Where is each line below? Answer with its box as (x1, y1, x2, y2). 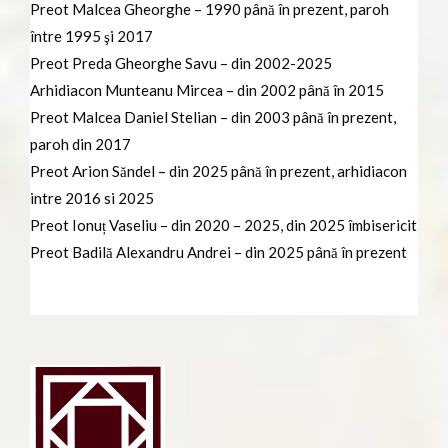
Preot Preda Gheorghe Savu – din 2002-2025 (30, 53, 332, 72)
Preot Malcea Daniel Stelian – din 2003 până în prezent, (30, 107, 396, 126)
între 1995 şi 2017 (30, 26, 153, 45)
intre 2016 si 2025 (30, 188, 154, 207)
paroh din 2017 (30, 134, 131, 153)
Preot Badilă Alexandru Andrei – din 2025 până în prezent (30, 242, 407, 261)
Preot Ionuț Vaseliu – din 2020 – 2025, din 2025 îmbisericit (30, 215, 417, 234)
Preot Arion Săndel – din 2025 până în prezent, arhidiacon (30, 161, 407, 180)
